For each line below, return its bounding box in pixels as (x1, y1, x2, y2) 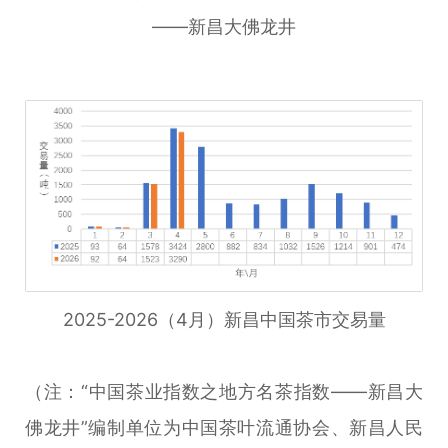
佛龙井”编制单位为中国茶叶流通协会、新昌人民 (25, 416, 423, 438)
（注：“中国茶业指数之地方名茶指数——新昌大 (25, 380, 423, 402)
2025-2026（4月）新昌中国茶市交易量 (62, 308, 386, 330)
